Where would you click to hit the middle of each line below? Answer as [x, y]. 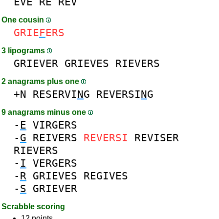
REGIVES [106, 176]
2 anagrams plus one [41, 81]
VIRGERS [55, 125]
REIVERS [55, 138]
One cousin [24, 20]
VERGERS [55, 163]
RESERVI [55, 94]
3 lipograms [24, 51]
